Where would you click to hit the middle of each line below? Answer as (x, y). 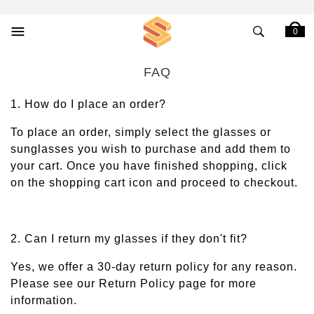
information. (44, 300)
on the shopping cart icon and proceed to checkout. (154, 183)
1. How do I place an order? (88, 104)
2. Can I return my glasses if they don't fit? (129, 239)
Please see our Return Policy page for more (134, 284)
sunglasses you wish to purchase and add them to (151, 149)
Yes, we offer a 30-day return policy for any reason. (154, 267)
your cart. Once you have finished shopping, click (149, 166)
